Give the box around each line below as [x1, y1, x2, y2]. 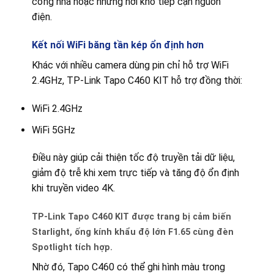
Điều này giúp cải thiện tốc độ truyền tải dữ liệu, [31, 152, 235, 164]
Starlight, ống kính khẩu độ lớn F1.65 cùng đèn [31, 227, 234, 238]
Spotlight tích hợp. [31, 242, 113, 253]
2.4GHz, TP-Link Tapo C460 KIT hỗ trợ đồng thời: [31, 75, 242, 87]
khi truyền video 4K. [31, 182, 115, 194]
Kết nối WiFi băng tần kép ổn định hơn [31, 39, 204, 51]
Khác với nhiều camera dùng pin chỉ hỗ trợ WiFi [31, 59, 229, 72]
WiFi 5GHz [31, 124, 75, 136]
